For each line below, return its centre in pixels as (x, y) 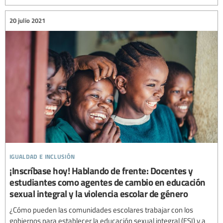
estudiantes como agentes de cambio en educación (108, 182)
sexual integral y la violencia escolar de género (99, 193)
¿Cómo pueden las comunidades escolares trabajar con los (101, 209)
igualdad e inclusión (42, 155)
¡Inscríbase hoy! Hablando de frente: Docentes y (101, 170)
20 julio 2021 (27, 21)
